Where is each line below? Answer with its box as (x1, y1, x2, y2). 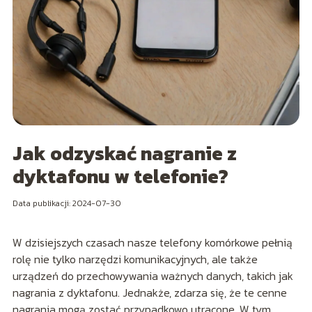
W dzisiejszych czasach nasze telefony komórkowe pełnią (12, 234, 292, 251)
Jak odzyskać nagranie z (12, 139, 237, 169)
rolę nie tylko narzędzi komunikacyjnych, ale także (12, 251, 258, 268)
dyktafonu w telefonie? (12, 162, 228, 192)
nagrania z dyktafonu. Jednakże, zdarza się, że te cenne (12, 284, 287, 302)
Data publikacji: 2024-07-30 (12, 197, 121, 210)
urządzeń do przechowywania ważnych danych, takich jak (12, 267, 293, 285)
